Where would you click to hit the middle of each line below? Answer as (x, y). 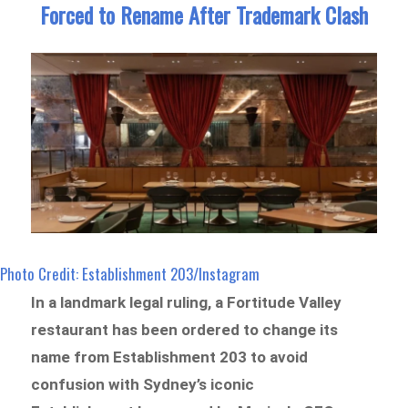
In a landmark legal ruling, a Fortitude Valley (187, 303)
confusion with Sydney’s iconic (143, 385)
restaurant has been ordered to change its (185, 330)
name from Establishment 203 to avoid (170, 357)
